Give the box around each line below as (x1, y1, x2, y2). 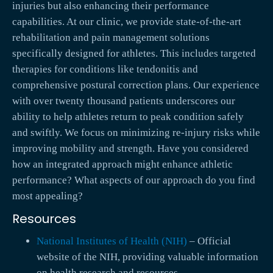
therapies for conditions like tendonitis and (12, 63, 198, 76)
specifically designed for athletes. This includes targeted (12, 48, 256, 60)
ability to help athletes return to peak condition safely (12, 111, 244, 123)
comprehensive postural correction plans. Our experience (12, 79, 260, 91)
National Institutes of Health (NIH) (37, 235, 187, 247)
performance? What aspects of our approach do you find (12, 174, 255, 186)
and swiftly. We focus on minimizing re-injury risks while (12, 127, 260, 139)
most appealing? (12, 190, 83, 202)
